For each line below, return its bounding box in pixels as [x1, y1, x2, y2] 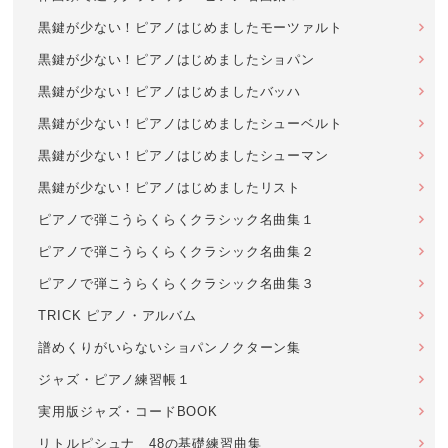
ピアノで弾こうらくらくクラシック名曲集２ [38, 244, 315, 259]
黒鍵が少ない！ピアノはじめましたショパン [38, 52, 315, 67]
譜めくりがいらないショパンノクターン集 [38, 340, 301, 355]
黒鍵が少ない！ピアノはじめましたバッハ [38, 84, 301, 99]
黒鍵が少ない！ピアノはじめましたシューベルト [38, 116, 343, 131]
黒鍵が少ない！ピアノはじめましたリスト [38, 180, 301, 195]
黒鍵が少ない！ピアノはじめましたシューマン [38, 148, 329, 163]
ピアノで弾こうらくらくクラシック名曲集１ [38, 212, 315, 227]
